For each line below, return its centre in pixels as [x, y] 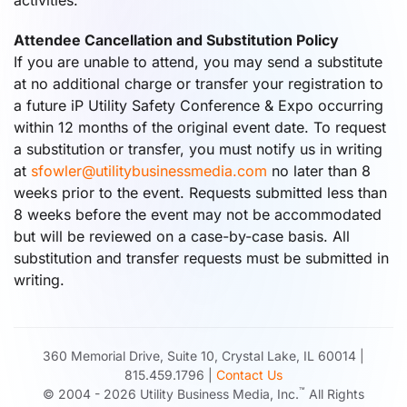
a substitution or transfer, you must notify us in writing [198, 149]
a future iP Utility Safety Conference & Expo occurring [199, 105]
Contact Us [249, 375]
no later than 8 [319, 171]
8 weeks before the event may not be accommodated [198, 214]
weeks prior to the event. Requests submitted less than [200, 193]
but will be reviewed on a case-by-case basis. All [182, 236]
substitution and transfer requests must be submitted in [201, 258]
